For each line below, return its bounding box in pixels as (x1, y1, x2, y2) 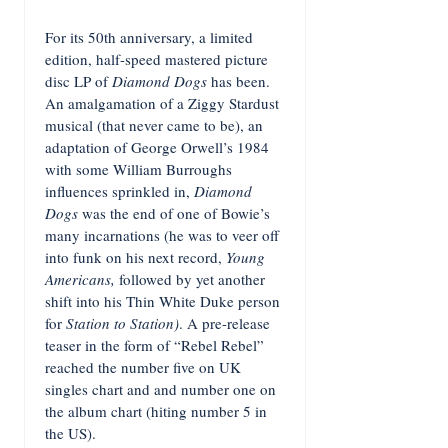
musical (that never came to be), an (45, 115, 263, 135)
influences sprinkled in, (45, 181, 194, 201)
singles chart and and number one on (45, 379, 276, 399)
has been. (207, 71, 270, 91)
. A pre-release (179, 313, 270, 333)
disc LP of (45, 71, 112, 91)
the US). (45, 423, 96, 443)
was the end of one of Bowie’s (78, 203, 270, 223)
